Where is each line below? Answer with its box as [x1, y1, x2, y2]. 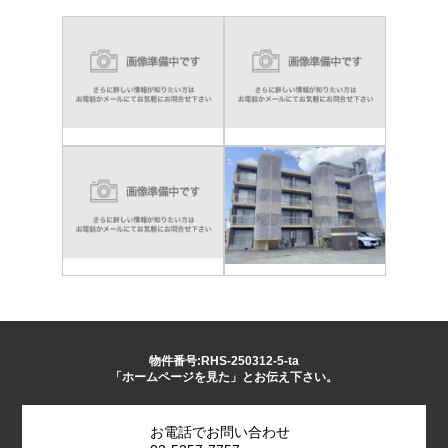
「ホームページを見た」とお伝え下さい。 [110, 369, 338, 384]
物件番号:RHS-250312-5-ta [149, 353, 299, 368]
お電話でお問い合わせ [150, 423, 290, 440]
